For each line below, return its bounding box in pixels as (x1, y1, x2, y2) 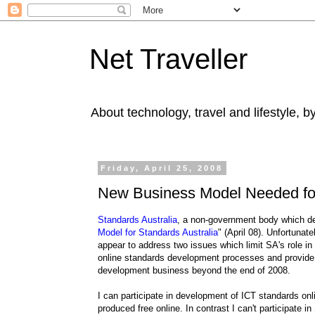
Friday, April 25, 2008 (101, 164, 224, 172)
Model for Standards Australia (98, 226, 218, 238)
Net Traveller (89, 44, 247, 75)
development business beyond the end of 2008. (98, 264, 290, 276)
